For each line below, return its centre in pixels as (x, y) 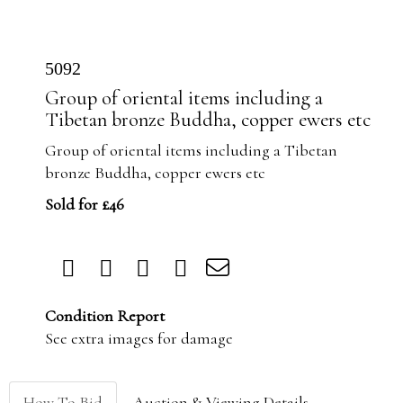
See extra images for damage (139, 338)
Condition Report (105, 315)
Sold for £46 (85, 204)
